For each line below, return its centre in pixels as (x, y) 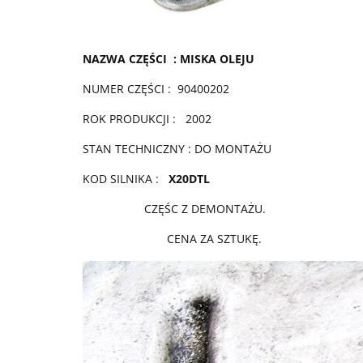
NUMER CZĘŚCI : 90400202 (156, 88)
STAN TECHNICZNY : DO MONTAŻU (177, 148)
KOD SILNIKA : (126, 178)
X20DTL (189, 178)
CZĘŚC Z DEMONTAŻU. (174, 208)
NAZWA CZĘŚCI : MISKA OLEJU (169, 58)
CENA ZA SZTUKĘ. (172, 238)
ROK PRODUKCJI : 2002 (149, 118)
